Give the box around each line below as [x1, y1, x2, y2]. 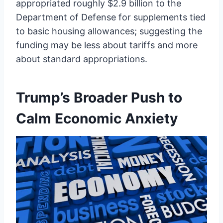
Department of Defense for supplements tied [16, 12, 206, 23]
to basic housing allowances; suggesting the [16, 26, 202, 37]
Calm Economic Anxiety [16, 110, 178, 127]
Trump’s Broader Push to [16, 89, 182, 107]
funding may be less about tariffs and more [16, 40, 198, 51]
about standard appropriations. [16, 54, 147, 65]
